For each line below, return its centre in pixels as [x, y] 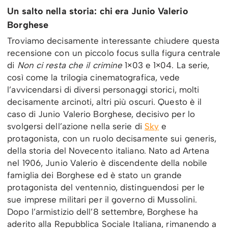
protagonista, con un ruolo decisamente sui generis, [112, 139]
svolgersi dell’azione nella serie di [76, 126]
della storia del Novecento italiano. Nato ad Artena [108, 151]
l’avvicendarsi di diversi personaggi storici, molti [103, 90]
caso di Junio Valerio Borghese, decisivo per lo [101, 114]
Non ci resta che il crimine [71, 65]
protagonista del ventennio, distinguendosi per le [106, 188]
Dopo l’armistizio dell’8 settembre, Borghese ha [103, 212]
